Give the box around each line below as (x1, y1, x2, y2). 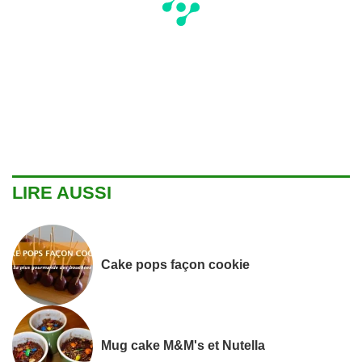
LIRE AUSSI (12, 182, 112, 203)
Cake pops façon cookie (101, 257, 250, 272)
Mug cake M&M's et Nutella (101, 338, 265, 353)
